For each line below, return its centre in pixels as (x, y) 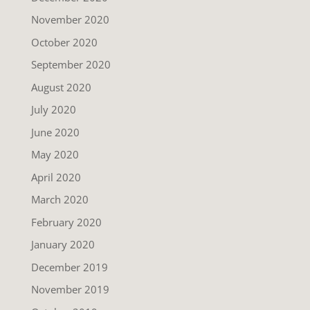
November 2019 (70, 290)
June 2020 (55, 132)
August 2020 (61, 87)
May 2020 (55, 155)
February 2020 (66, 222)
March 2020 (60, 200)
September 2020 (71, 65)
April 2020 (56, 177)
